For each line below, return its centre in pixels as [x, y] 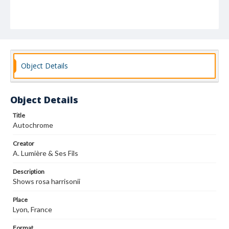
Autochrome [33, 125]
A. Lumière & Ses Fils [45, 153]
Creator [24, 143]
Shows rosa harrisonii [47, 181]
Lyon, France [32, 209]
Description [29, 171]
